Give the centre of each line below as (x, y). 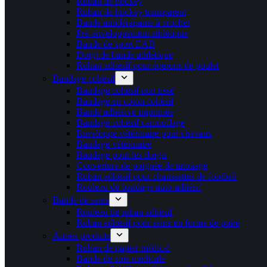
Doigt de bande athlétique (125, 55)
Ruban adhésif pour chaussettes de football (156, 176)
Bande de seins (81, 200)
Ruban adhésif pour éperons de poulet (148, 65)
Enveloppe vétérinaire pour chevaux (144, 133)
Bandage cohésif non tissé (125, 90)
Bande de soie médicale (121, 258)
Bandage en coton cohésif (125, 101)
